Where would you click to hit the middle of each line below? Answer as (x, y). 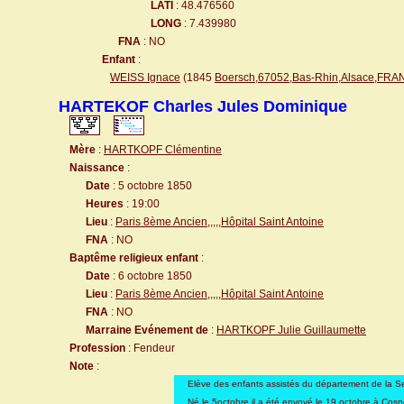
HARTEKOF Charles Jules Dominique (203, 106)
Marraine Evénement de (147, 330)
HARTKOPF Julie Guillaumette (291, 330)
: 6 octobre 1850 (151, 276)
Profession (97, 348)
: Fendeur (150, 348)
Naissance (97, 168)
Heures (105, 204)
